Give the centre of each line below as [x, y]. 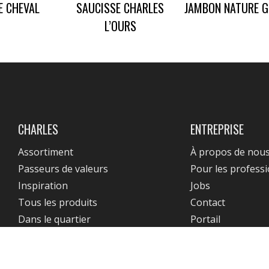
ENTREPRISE [217, 129]
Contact [207, 202]
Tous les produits [58, 202]
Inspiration [43, 186]
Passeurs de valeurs [63, 169]
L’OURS [120, 26]
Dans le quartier [55, 219]
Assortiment [46, 152]
